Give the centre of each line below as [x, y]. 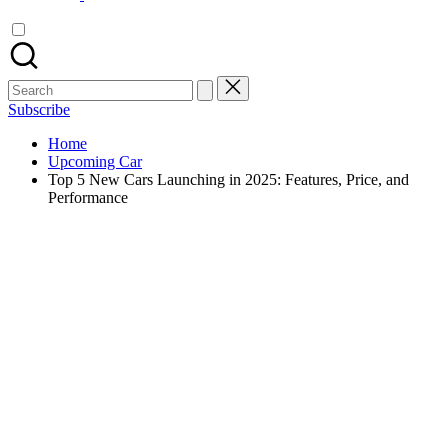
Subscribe [39, 109]
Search [28, 83]
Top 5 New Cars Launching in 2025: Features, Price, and [228, 179]
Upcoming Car [95, 161]
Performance [88, 197]
